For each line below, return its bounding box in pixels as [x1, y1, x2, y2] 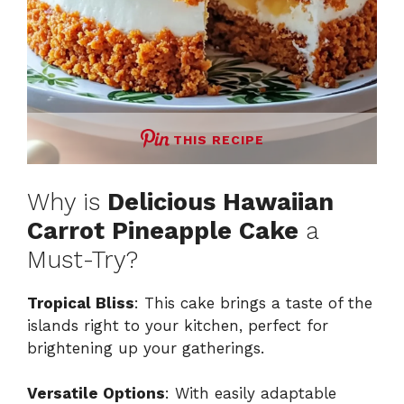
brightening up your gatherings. [27, 338, 264, 357]
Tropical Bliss [27, 293, 134, 312]
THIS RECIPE [172, 133, 264, 148]
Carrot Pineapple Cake [27, 216, 298, 245]
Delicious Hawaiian [107, 187, 334, 216]
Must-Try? [27, 244, 138, 274]
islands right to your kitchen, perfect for [27, 316, 328, 335]
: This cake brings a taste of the [134, 293, 372, 312]
